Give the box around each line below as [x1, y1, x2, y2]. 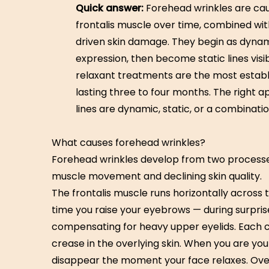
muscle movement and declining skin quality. [52, 169, 262, 183]
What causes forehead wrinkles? [52, 136, 205, 150]
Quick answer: [76, 1, 144, 15]
